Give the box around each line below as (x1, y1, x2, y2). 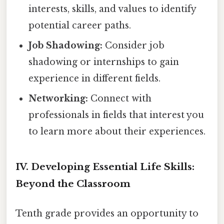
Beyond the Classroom (15, 177, 130, 189)
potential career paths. (28, 19, 131, 31)
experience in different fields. (28, 72, 161, 84)
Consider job (102, 39, 165, 51)
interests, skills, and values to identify (28, 3, 196, 14)
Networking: (28, 92, 88, 104)
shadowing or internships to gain (28, 56, 179, 67)
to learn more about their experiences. (28, 125, 206, 137)
